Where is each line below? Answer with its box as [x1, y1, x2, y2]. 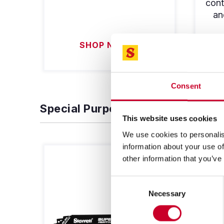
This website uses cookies [122, 114, 217, 123]
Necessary [148, 189, 185, 198]
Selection [110, 189, 141, 198]
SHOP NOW [79, 40, 129, 50]
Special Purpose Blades [40, 101, 169, 115]
